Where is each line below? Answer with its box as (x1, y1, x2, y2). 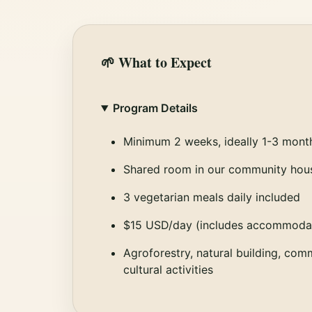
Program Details (112, 100, 198, 115)
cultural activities (123, 262, 213, 276)
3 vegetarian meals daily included (123, 189, 300, 204)
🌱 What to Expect (101, 52, 212, 72)
